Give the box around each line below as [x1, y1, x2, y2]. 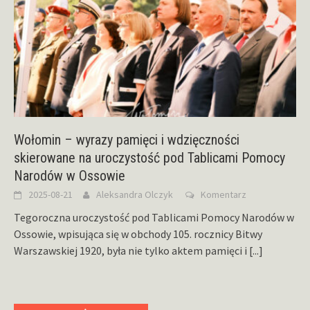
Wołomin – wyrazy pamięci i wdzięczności [14, 131, 239, 149]
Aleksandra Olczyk [96, 188, 173, 201]
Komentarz [201, 188, 246, 201]
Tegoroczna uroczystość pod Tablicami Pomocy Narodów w [14, 210, 294, 225]
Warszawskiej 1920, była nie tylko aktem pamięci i [14, 244, 249, 258]
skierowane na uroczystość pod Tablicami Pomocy [14, 149, 285, 167]
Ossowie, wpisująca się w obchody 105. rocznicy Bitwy [14, 227, 262, 241]
